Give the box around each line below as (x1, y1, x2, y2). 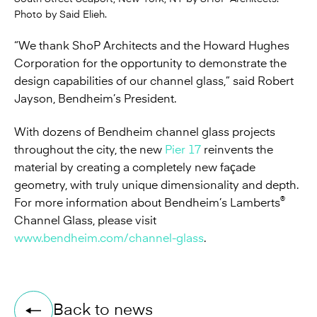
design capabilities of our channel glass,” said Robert (14, 75, 294, 88)
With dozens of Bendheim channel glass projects (14, 125, 275, 139)
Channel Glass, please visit (14, 214, 156, 227)
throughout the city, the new (14, 143, 165, 156)
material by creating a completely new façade (14, 161, 255, 174)
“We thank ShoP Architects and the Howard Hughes (14, 40, 289, 53)
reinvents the (201, 143, 273, 156)
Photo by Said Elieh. (14, 8, 107, 20)
